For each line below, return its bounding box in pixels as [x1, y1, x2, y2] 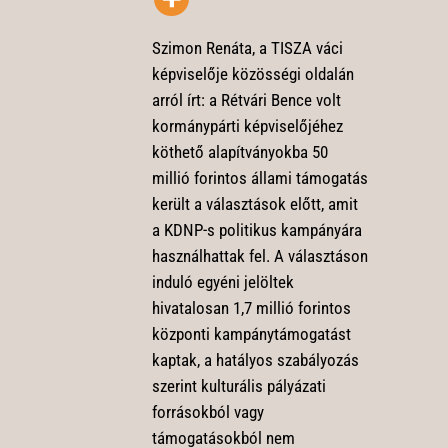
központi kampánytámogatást [151, 323, 351, 344]
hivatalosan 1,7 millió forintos [151, 297, 351, 318]
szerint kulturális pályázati [151, 375, 326, 396]
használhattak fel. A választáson [151, 245, 368, 266]
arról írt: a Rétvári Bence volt [151, 89, 341, 110]
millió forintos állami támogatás [151, 167, 368, 188]
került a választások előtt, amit [151, 193, 358, 214]
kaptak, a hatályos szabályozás [151, 349, 359, 370]
